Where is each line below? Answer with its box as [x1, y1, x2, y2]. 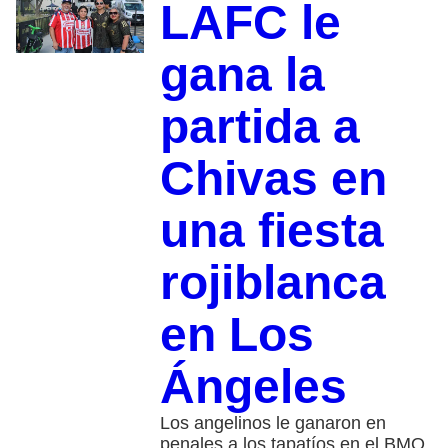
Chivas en [159, 152, 387, 205]
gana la [159, 48, 325, 101]
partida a [159, 100, 360, 153]
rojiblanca [159, 256, 386, 309]
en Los [159, 308, 314, 361]
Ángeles [159, 360, 347, 413]
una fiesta [159, 204, 384, 257]
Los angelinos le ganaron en [159, 413, 386, 433]
